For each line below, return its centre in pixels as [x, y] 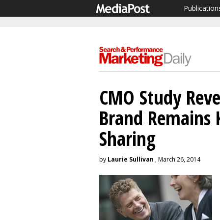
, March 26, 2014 [177, 159]
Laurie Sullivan [131, 159]
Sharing [127, 138]
